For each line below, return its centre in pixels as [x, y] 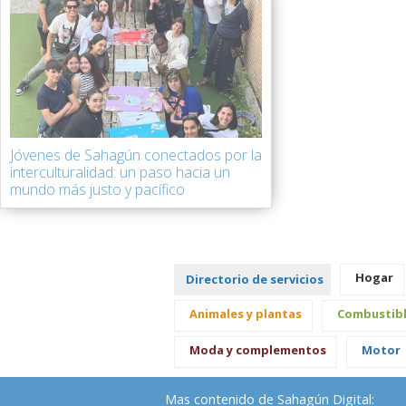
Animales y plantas [246, 313]
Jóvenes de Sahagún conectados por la [136, 155]
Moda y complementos [258, 349]
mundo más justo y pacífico [97, 189]
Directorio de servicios [255, 279]
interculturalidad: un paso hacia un [120, 172]
